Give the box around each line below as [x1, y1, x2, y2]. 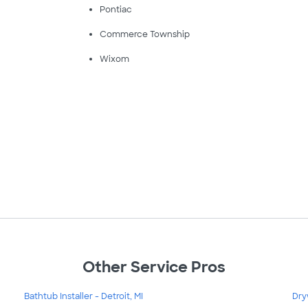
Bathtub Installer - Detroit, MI [23, 290, 143, 302]
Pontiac [99, 4, 132, 15]
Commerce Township [99, 29, 190, 40]
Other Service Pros [82, 257, 225, 278]
